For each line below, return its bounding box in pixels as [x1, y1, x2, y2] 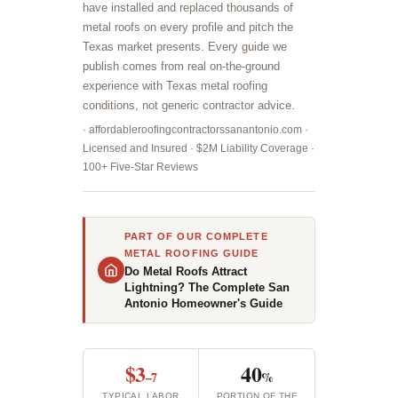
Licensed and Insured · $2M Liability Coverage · [82, 142, 314, 155]
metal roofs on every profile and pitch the [82, 20, 293, 34]
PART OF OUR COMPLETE [123, 231, 268, 242]
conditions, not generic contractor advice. [82, 99, 295, 112]
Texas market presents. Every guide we [82, 40, 287, 53]
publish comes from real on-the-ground [82, 60, 280, 73]
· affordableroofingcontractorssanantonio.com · [82, 123, 308, 136]
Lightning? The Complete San [123, 281, 290, 294]
